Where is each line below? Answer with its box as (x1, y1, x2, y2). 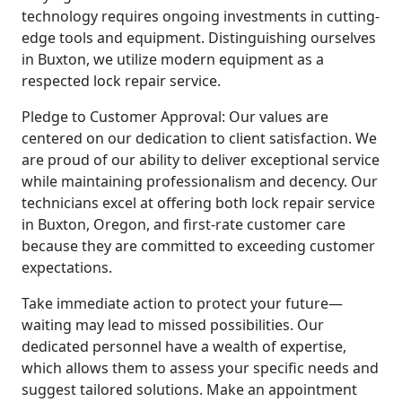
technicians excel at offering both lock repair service (22, 192, 375, 213)
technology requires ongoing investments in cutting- (22, 5, 380, 26)
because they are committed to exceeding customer (22, 235, 375, 256)
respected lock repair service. (22, 70, 221, 91)
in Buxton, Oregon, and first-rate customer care (22, 214, 345, 234)
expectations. (22, 257, 112, 277)
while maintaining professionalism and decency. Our (22, 170, 378, 191)
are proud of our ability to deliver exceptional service (22, 149, 380, 170)
